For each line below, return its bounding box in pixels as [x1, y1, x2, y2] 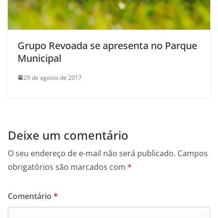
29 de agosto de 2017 [23, 73, 82, 82]
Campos [178, 147, 208, 159]
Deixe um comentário [8, 127, 128, 143]
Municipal [18, 51, 61, 65]
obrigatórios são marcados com [8, 161, 127, 172]
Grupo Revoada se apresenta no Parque [18, 38, 197, 52]
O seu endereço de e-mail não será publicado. [8, 147, 176, 159]
